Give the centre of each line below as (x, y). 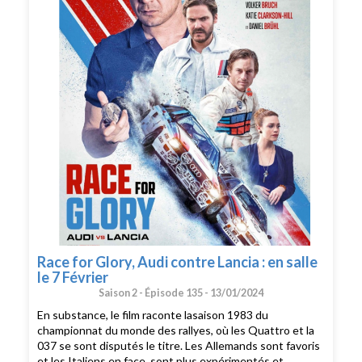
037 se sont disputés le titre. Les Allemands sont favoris (179, 345)
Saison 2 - (122, 293)
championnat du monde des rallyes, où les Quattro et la (176, 330)
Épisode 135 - (177, 293)
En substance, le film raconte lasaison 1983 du (153, 314)
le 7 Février (73, 277)
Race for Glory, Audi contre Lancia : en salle (178, 261)
